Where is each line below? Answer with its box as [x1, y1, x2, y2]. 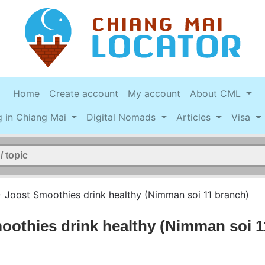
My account [128, 88, 181, 100]
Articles [176, 111, 214, 124]
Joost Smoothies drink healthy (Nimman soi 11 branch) [5, 188, 249, 201]
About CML [190, 88, 244, 100]
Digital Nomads [86, 111, 159, 124]
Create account [49, 88, 119, 100]
